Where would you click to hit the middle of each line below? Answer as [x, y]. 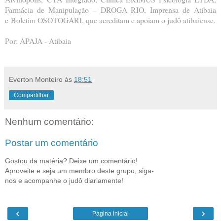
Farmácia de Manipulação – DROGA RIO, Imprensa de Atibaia [110, 9]
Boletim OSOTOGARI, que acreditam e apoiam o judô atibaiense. [113, 20]
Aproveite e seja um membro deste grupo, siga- [79, 170]
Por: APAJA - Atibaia [38, 40]
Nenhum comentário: [49, 121]
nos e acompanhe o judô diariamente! [64, 180]
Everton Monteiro [36, 79]
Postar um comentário [52, 143]
